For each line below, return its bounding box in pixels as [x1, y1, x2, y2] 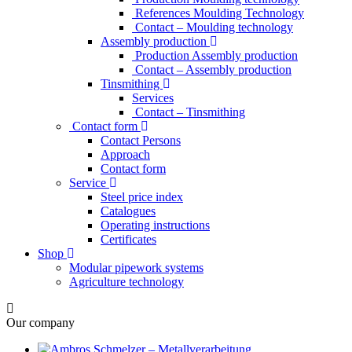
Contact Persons [101, 134, 181, 147]
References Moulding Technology [132, 6, 304, 20]
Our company [6, 316, 75, 329]
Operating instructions [101, 218, 210, 232]
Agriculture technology [69, 275, 184, 288]
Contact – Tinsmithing [132, 105, 245, 119]
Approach [101, 148, 150, 161]
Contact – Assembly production [132, 63, 291, 76]
